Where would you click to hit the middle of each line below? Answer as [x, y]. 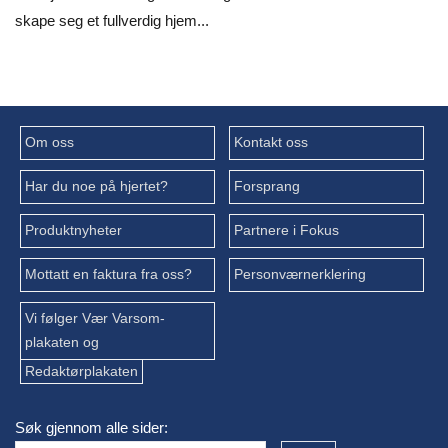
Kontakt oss [270, 143]
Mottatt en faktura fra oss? [108, 275]
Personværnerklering [299, 275]
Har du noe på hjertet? [96, 187]
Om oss [49, 143]
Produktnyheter [73, 231]
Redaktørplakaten [81, 372]
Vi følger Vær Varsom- [95, 319]
